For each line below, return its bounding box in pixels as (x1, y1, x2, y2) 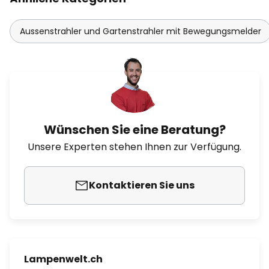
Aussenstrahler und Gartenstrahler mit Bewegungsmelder (20, 25, 261, 37)
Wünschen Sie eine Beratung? (43, 121, 226, 138)
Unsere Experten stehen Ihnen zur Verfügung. (28, 140, 241, 154)
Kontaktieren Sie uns (89, 178, 195, 192)
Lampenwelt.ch (24, 252, 103, 266)
